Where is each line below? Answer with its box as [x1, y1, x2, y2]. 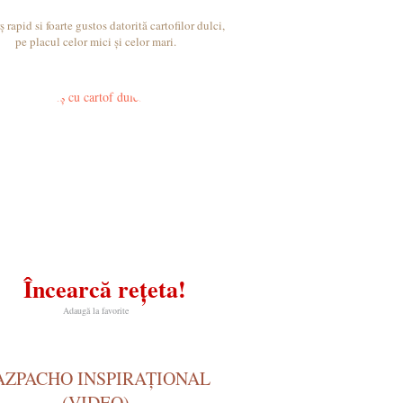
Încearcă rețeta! [22, 272, 186, 306]
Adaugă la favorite [62, 304, 129, 317]
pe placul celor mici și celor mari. [14, 33, 176, 49]
